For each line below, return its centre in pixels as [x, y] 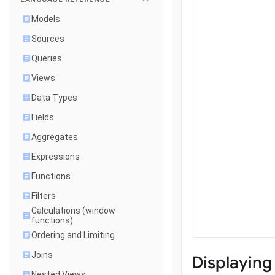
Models [46, 19]
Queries [47, 58]
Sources [48, 39]
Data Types [54, 98]
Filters [44, 196]
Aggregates [55, 137]
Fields [43, 117]
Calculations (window [73, 211]
